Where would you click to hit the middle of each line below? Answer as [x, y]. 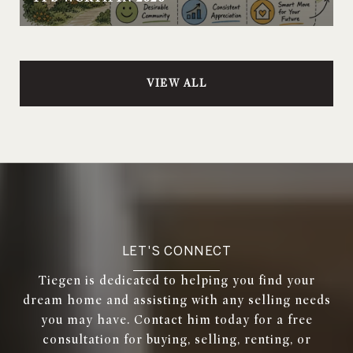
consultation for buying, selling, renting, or [176, 339]
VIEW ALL [176, 83]
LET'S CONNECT [176, 250]
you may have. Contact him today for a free [176, 320]
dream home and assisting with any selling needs [176, 300]
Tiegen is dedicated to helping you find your [176, 280]
